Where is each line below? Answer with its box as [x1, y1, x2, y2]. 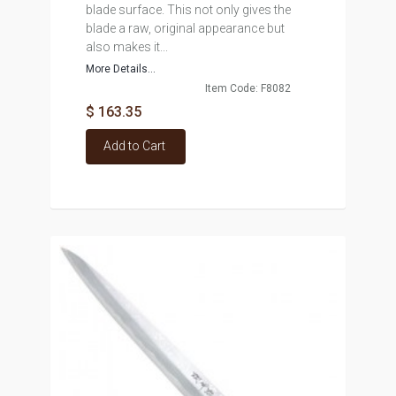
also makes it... [85, 40, 168, 54]
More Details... [85, 63, 156, 75]
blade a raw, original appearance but [85, 21, 285, 35]
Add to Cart [103, 139, 165, 153]
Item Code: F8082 [204, 82, 291, 95]
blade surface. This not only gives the [85, 3, 291, 17]
